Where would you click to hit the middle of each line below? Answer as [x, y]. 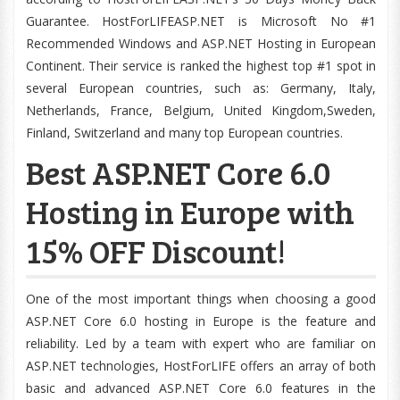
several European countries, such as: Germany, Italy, [201, 88]
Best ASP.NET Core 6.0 [178, 172]
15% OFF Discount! [155, 250]
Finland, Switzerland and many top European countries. [184, 133]
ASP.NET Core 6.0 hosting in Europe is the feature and [201, 321]
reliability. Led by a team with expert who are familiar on [201, 343]
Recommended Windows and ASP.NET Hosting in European [201, 43]
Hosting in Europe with [190, 211]
